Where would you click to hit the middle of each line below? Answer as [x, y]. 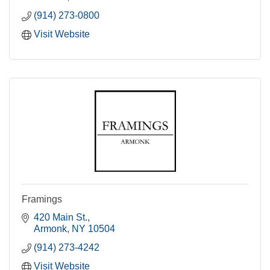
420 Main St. [61, 218]
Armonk [50, 229]
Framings [42, 199]
